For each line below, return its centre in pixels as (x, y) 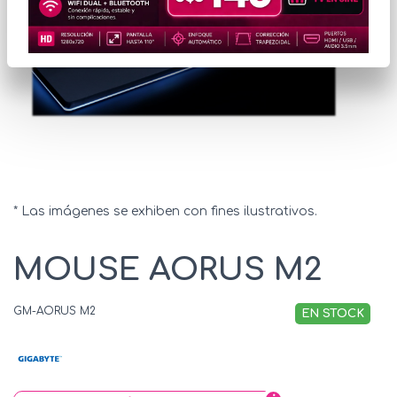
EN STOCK (333, 314)
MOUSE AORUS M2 (168, 270)
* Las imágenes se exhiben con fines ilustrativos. (165, 212)
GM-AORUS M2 (54, 311)
